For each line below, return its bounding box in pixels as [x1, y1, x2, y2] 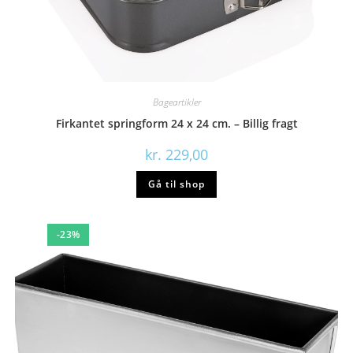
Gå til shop [148, 177, 205, 191]
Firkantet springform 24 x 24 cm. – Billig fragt [55, 116, 298, 131]
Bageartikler [152, 95, 201, 109]
